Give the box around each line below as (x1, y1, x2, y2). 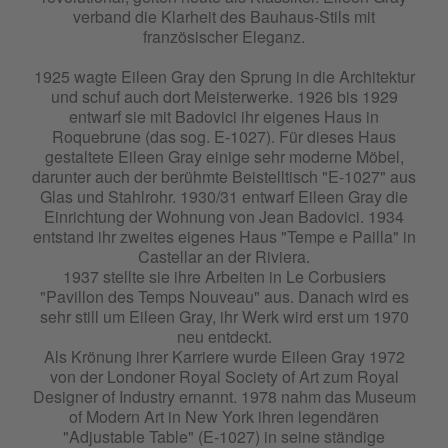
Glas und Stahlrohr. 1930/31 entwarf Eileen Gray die (40, 185, 408, 209)
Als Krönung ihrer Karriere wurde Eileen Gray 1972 (43, 345, 405, 369)
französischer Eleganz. (143, 25, 305, 49)
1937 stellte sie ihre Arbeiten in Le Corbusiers (62, 265, 386, 289)
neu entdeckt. (176, 325, 272, 349)
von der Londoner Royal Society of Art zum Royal (49, 365, 399, 389)
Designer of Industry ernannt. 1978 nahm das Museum (32, 385, 416, 409)
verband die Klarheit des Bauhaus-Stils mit (73, 5, 375, 29)
